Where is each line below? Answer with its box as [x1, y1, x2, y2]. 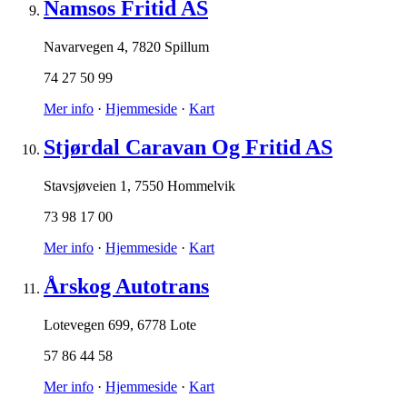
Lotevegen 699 [44, 316, 130, 333]
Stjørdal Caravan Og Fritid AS [44, 135, 333, 160]
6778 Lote [137, 316, 196, 333]
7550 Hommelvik [134, 178, 235, 194]
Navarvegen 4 [44, 39, 124, 55]
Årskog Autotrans [44, 273, 209, 298]
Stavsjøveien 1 [44, 178, 127, 194]
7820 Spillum [132, 39, 209, 55]
